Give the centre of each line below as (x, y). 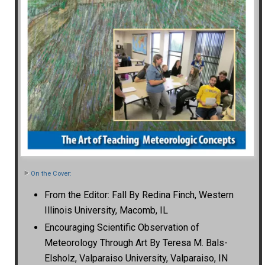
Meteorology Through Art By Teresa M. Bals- (136, 243)
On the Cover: (51, 173)
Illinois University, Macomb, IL (106, 210)
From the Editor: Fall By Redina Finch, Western (139, 195)
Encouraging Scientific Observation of (122, 228)
